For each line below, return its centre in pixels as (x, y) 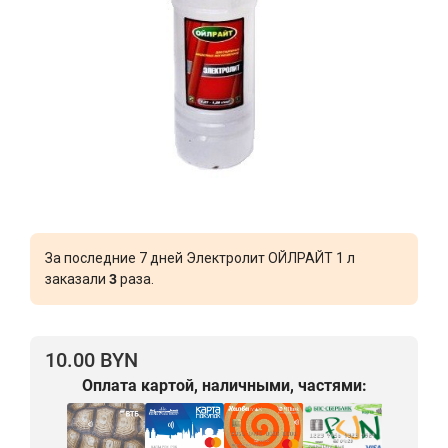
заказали (77, 279)
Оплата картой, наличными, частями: (224, 385)
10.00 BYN (91, 360)
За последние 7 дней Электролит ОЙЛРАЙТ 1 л (200, 258)
